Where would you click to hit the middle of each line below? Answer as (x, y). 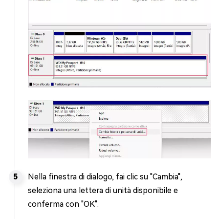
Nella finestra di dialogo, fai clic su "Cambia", (105, 177)
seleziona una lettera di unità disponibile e (103, 191)
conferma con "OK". (63, 204)
